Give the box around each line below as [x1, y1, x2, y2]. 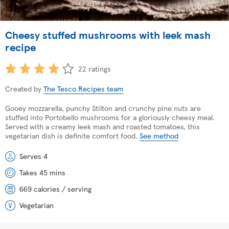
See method [140, 130, 178, 141]
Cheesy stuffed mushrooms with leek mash [5, 27, 211, 42]
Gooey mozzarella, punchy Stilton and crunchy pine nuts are [5, 102, 201, 113]
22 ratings [78, 63, 111, 74]
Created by [5, 83, 43, 94]
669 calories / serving [19, 183, 91, 194]
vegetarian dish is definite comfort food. [5, 130, 140, 141]
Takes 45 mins [19, 167, 65, 177]
